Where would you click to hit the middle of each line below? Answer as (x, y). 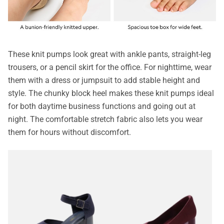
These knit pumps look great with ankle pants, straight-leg (109, 54)
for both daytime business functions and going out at (102, 106)
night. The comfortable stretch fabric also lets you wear (105, 119)
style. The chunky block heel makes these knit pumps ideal (111, 93)
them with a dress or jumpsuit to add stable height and (104, 80)
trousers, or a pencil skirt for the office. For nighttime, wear (110, 67)
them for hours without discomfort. (69, 132)
